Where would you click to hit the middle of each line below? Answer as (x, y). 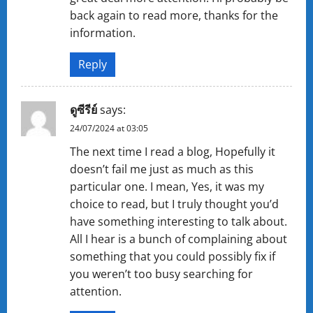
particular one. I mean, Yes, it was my (167, 186)
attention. (96, 291)
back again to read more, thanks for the (174, 15)
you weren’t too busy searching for (161, 274)
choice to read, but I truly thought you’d (174, 204)
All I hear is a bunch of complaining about (179, 239)
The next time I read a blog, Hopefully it (173, 151)
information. (103, 32)
